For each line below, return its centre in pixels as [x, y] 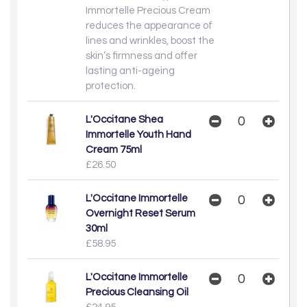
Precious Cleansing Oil [137, 292]
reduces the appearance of [149, 25]
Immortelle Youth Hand [138, 134]
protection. [111, 86]
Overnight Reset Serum [140, 213]
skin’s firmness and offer [142, 56]
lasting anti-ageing [130, 71]
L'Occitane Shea [124, 119]
